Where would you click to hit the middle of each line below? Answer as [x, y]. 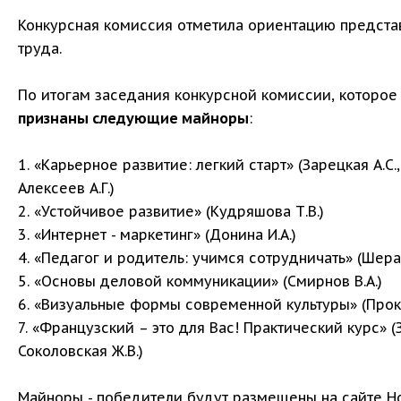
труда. [40, 48]
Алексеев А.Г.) [66, 188]
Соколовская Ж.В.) [81, 351]
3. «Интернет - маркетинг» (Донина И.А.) [157, 235]
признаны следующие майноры [133, 118]
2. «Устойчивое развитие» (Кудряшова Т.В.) [171, 211]
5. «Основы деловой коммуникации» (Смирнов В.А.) [200, 281]
